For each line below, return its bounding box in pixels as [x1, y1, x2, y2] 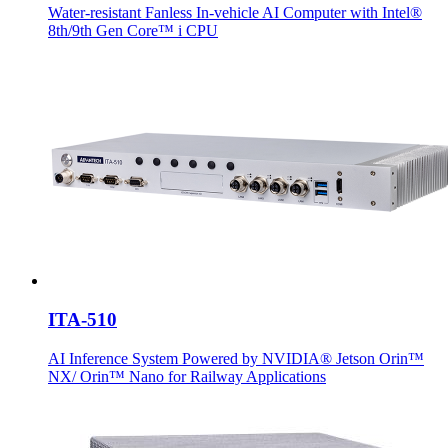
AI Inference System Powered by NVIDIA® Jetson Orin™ [48, 349, 424, 367]
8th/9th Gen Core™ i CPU [48, 22, 218, 40]
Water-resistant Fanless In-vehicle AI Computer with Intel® [48, 4, 422, 22]
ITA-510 [48, 308, 117, 330]
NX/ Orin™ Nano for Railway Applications [48, 367, 326, 385]
